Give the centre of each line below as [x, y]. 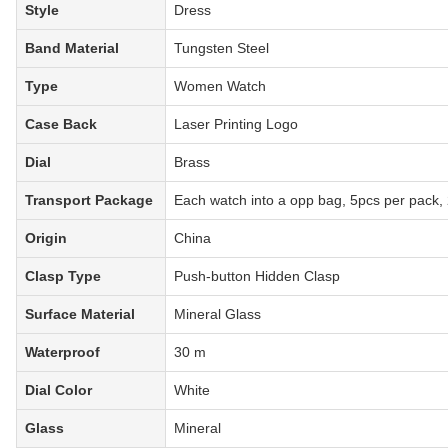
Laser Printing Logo [236, 124]
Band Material [72, 48]
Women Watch [220, 86]
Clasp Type [63, 276]
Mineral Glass [217, 314]
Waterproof [62, 352]
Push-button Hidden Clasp [257, 276]
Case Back [61, 124]
